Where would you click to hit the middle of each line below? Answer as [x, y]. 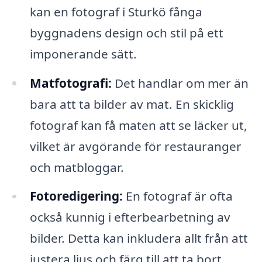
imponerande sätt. [83, 54]
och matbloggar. [77, 167]
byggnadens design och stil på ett [126, 32]
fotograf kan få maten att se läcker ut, [138, 125]
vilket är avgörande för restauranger [135, 146]
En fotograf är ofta [177, 196]
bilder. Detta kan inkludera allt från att [139, 238]
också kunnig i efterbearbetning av [130, 217]
